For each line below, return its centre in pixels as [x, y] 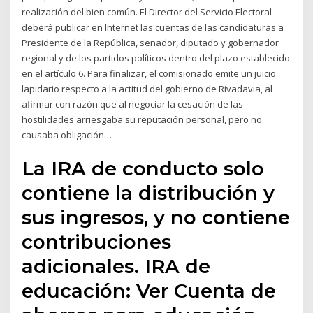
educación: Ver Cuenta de [149, 291]
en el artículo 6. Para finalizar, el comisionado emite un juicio [149, 73]
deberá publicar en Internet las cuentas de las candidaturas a [153, 27]
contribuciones [97, 242]
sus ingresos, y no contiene [156, 218]
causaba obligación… [67, 134]
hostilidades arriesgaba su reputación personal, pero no [142, 119]
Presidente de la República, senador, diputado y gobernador [151, 42]
